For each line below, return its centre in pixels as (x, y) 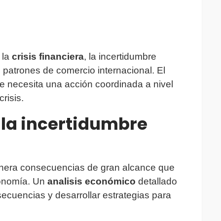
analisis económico (92, 182)
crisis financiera (48, 57)
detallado (156, 182)
